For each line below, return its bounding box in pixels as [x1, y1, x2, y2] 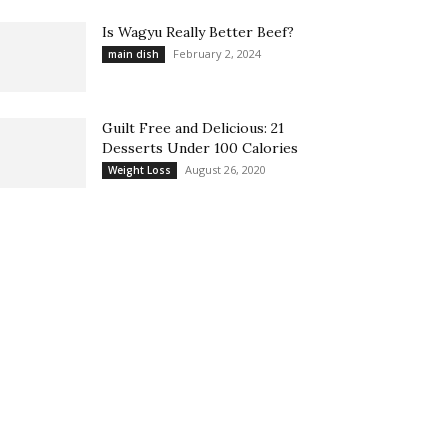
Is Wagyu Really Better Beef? [102, 23, 294, 41]
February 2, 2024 [173, 46, 261, 61]
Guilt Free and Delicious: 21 [102, 119, 284, 137]
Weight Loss [108, 163, 171, 177]
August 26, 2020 [185, 162, 266, 177]
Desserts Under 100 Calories [102, 139, 298, 157]
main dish [108, 47, 159, 61]
